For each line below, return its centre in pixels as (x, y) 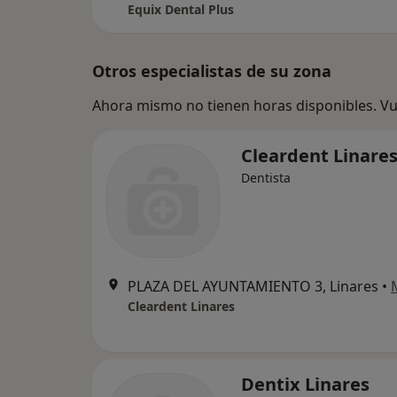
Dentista (266, 178)
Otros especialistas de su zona (212, 71)
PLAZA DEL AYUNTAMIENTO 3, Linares (253, 287)
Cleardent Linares (181, 307)
